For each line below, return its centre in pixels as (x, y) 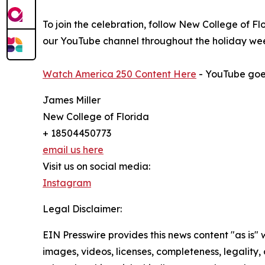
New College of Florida (96, 117)
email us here (73, 150)
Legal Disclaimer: (82, 209)
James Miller (72, 100)
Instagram (67, 183)
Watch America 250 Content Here (119, 74)
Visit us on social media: (96, 167)
